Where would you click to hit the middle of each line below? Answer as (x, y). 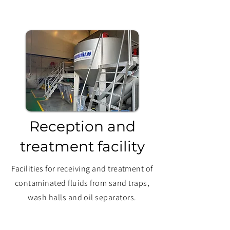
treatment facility (82, 146)
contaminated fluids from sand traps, (82, 183)
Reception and (82, 126)
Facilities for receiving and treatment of (82, 169)
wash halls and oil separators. (82, 197)
